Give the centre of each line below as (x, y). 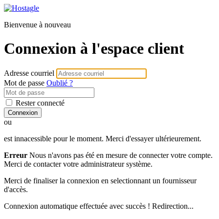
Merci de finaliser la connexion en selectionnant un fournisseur (100, 180)
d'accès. (16, 189)
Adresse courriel (29, 73)
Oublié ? (60, 83)
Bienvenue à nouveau (37, 25)
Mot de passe (24, 83)
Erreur (16, 155)
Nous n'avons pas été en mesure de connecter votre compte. (120, 155)
